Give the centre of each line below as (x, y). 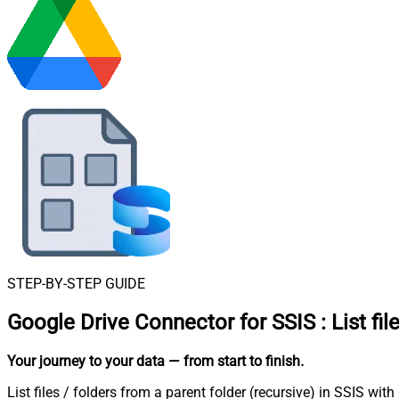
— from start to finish (234, 361)
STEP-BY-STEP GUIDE (76, 284)
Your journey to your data (86, 361)
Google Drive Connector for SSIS (161, 322)
